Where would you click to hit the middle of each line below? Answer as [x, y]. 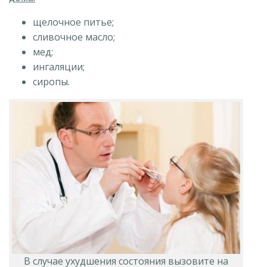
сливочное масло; [74, 37]
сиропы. [51, 81]
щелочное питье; [73, 22]
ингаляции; [59, 66]
